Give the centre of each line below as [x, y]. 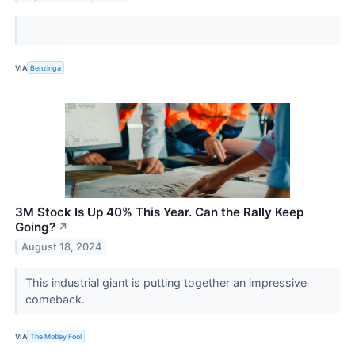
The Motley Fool [56, 336]
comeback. [56, 300]
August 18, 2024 [62, 247]
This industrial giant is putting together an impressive [166, 283]
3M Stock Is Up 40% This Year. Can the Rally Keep [159, 212]
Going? [35, 227]
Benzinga [46, 67]
